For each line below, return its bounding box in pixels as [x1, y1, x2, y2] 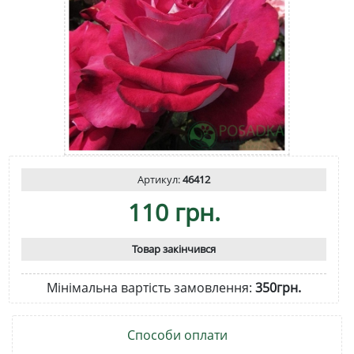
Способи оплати [126, 326, 228, 344]
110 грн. [127, 195, 220, 228]
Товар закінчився [132, 241, 216, 256]
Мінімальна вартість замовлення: [47, 278, 255, 296]
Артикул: [137, 171, 183, 186]
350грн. [255, 278, 301, 296]
